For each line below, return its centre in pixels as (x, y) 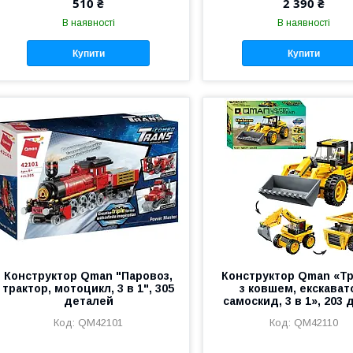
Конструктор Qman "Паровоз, (89, 276)
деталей (88, 301)
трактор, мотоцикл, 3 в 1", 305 (89, 288)
